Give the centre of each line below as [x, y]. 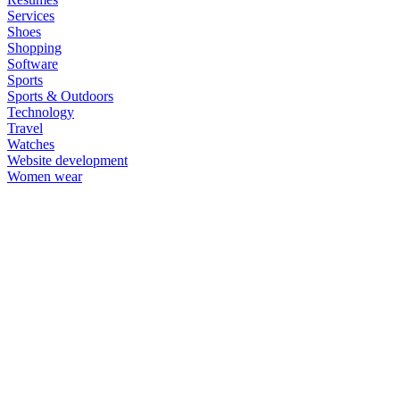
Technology [41, 112]
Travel [25, 129]
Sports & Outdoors [60, 96]
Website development [67, 161]
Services [31, 16]
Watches [31, 145]
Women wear [45, 177]
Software [33, 64]
